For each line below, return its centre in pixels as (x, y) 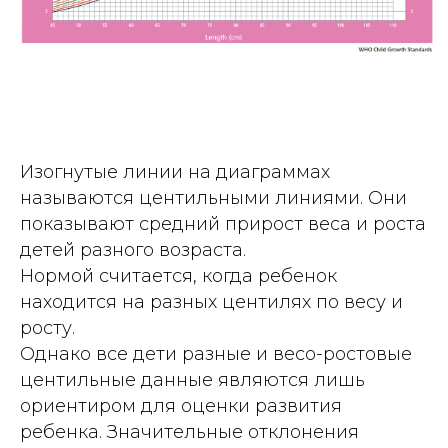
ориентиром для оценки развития (181, 406)
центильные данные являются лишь (192, 380)
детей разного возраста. (133, 250)
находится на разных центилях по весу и (211, 302)
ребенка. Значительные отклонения (189, 432)
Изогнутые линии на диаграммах (175, 172)
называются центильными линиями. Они (213, 198)
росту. (47, 328)
